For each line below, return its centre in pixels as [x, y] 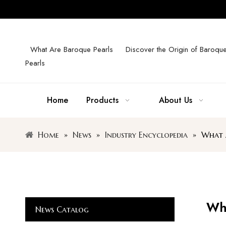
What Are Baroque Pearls [72, 49]
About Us [176, 100]
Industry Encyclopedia [146, 135]
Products [102, 100]
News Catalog [62, 209]
